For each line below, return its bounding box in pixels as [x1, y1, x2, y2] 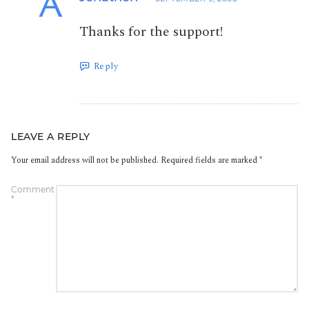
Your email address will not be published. [11, 153, 159, 167]
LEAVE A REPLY [11, 130, 90, 143]
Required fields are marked [161, 153, 259, 167]
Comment [11, 183, 54, 195]
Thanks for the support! [79, 21, 223, 42]
